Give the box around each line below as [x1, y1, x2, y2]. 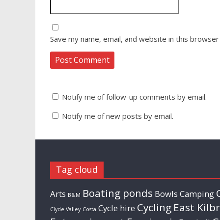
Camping [180, 188, 214, 200]
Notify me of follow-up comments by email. [62, 92, 207, 102]
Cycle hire [98, 202, 135, 214]
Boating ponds [82, 186, 153, 200]
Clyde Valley [50, 206, 81, 213]
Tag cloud [56, 164, 98, 176]
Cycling [137, 200, 171, 215]
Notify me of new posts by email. [62, 111, 173, 121]
